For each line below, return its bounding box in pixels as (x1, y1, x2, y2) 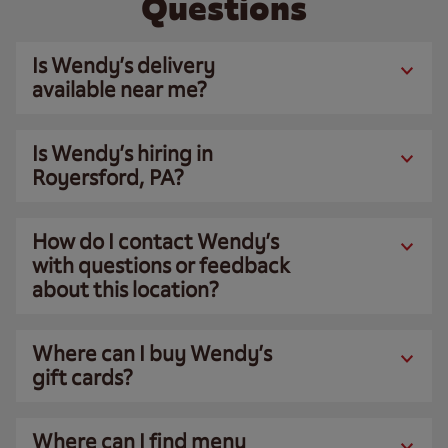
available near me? (32, 76, 207, 103)
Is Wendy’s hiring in (32, 140, 213, 167)
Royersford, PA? (32, 164, 184, 191)
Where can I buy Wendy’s (32, 340, 272, 367)
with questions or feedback (32, 252, 290, 279)
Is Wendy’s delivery (32, 52, 215, 79)
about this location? (32, 276, 219, 303)
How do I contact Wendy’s (32, 228, 279, 255)
